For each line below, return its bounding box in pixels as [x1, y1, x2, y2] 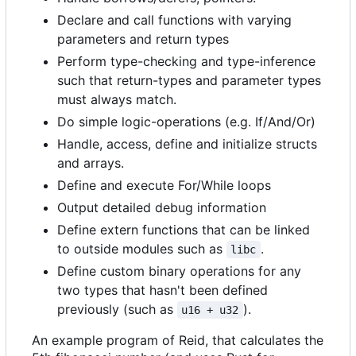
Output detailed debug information [57, 199, 266, 215]
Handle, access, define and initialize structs [57, 136, 317, 152]
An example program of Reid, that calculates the [32, 332, 323, 348]
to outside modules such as [57, 241, 226, 257]
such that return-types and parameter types [57, 72, 321, 88]
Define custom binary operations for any [57, 263, 301, 279]
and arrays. [57, 155, 124, 171]
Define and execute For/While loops [57, 177, 271, 193]
